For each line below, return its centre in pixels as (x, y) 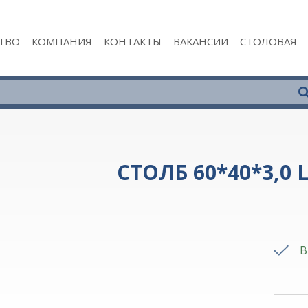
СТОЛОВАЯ (268, 41)
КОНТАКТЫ (132, 41)
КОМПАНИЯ (62, 41)
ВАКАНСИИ (200, 41)
